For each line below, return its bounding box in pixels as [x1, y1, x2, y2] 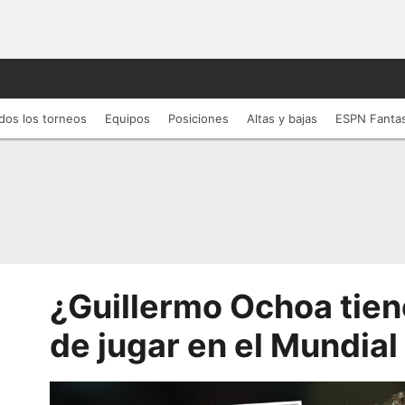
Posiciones [168, 111, 229, 126]
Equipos [105, 111, 150, 126]
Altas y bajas [247, 111, 317, 126]
